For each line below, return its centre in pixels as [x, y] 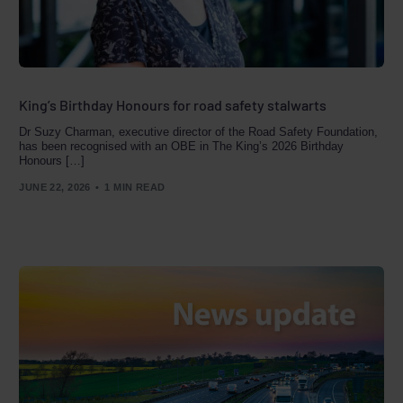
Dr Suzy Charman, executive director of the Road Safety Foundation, [199, 131]
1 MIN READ [135, 188]
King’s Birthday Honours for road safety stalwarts [173, 104]
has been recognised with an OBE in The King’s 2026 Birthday [182, 146]
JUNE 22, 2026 [55, 188]
